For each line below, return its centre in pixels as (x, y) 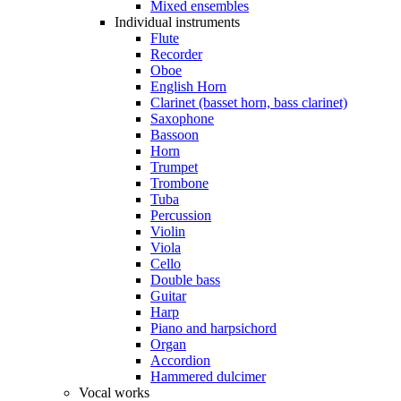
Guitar (168, 295)
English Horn (188, 86)
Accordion (180, 360)
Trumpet (174, 166)
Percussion (181, 215)
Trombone (179, 183)
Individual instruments (177, 21)
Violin (168, 231)
